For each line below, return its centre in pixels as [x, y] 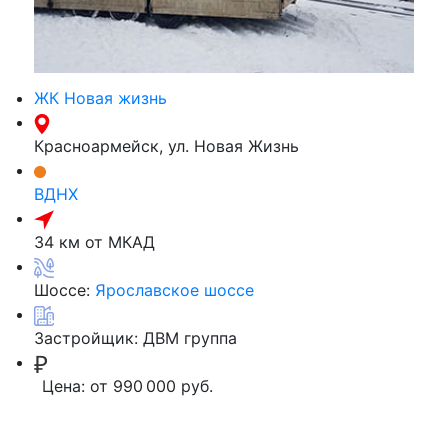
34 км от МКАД [94, 241]
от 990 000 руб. [151, 385]
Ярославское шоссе [174, 289]
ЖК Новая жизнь [100, 97]
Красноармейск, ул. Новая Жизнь [166, 145]
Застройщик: [88, 337]
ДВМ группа [190, 337]
